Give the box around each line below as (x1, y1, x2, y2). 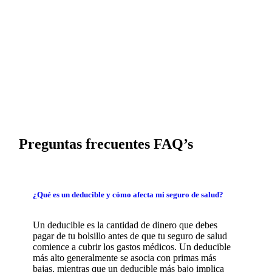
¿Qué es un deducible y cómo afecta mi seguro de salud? (32, 190, 223, 200)
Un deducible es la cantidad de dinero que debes (32, 219, 217, 230)
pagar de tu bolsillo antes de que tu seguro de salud (32, 230, 227, 241)
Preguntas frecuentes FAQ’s (19, 136, 194, 152)
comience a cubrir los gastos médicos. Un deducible (32, 241, 231, 252)
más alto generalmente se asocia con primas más (32, 252, 216, 263)
